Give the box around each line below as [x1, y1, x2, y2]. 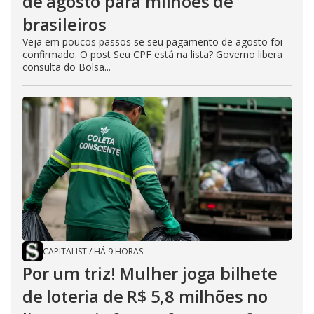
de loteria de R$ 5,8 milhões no [22, 285, 268, 308]
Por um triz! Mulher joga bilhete [22, 261, 278, 285]
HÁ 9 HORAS [94, 245, 143, 258]
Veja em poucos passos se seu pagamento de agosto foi [22, 35, 282, 49]
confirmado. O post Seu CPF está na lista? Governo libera [22, 48, 282, 62]
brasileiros [22, 13, 107, 36]
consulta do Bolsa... [22, 60, 111, 74]
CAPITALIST [43, 245, 87, 258]
